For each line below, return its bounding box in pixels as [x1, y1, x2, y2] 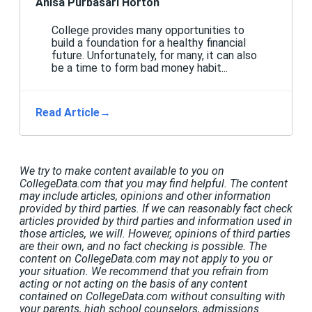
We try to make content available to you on [19, 164, 224, 178]
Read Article [36, 106, 100, 120]
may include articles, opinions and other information [19, 189, 271, 203]
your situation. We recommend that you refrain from [19, 265, 269, 279]
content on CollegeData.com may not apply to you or [19, 252, 272, 266]
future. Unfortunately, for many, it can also [51, 49, 257, 63]
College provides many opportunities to [51, 24, 244, 38]
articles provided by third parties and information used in [19, 214, 292, 228]
